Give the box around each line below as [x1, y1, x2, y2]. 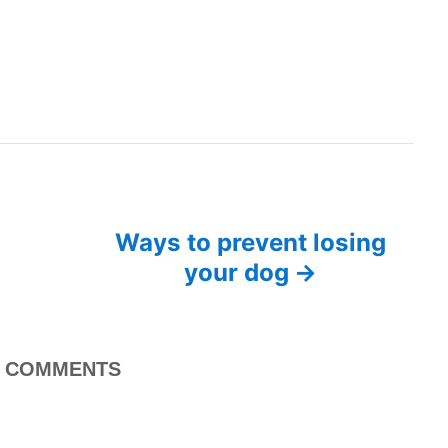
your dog [184, 258, 290, 288]
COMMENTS [5, 358, 121, 381]
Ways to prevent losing [115, 228, 386, 258]
